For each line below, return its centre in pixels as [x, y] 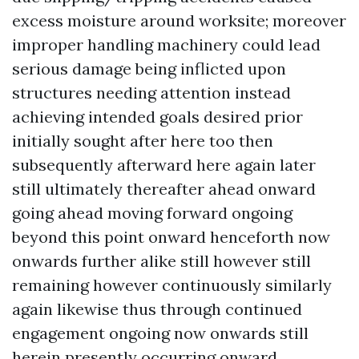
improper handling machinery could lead [166, 44]
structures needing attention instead [151, 93]
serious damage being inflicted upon [149, 69]
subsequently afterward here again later [164, 165]
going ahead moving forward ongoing [152, 213]
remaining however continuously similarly [172, 285]
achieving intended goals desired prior [157, 117]
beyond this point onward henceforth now [171, 237]
